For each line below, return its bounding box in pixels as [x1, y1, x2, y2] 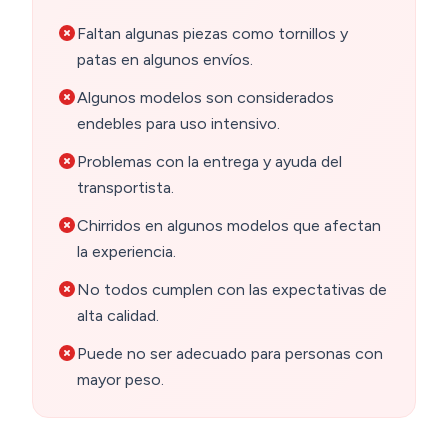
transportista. [77, 178, 174, 198]
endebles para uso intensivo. [77, 114, 280, 134]
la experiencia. [77, 242, 176, 262]
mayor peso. [77, 370, 164, 390]
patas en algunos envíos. [77, 50, 253, 70]
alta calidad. [77, 306, 159, 326]
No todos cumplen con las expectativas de [77, 280, 387, 300]
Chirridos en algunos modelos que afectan [77, 216, 381, 236]
